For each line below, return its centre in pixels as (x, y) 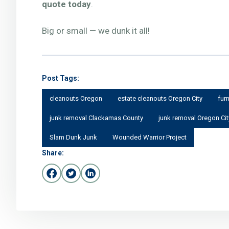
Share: (53, 153)
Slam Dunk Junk (73, 137)
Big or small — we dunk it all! (96, 31)
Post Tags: (61, 78)
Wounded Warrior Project (150, 137)
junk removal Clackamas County (96, 118)
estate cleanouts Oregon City (160, 98)
